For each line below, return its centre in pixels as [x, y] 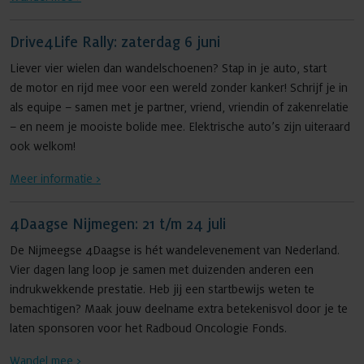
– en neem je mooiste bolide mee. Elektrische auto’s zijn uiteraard [180, 127]
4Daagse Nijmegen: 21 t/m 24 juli [118, 225]
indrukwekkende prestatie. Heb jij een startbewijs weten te [162, 289]
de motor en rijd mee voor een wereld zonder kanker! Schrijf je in [179, 88]
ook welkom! [43, 146]
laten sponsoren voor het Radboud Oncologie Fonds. [148, 328]
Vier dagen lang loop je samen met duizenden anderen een [162, 270]
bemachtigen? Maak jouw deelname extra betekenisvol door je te [179, 309]
